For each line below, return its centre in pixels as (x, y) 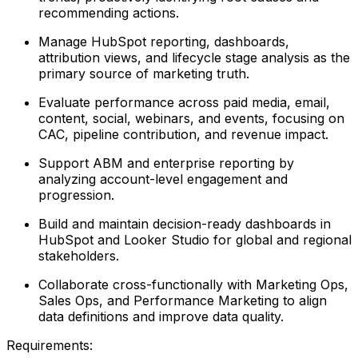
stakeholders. (79, 255)
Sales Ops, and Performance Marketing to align (183, 300)
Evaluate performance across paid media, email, (184, 102)
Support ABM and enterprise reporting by (166, 163)
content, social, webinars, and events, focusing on (191, 118)
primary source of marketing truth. (144, 73)
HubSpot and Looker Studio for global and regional (195, 239)
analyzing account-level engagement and (163, 179)
